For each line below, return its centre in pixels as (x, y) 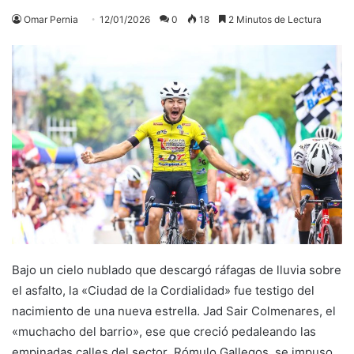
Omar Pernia (51, 19)
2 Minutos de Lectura (274, 19)
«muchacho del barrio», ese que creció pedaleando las (164, 331)
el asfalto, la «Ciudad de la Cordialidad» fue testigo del (163, 290)
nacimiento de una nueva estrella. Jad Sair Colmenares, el (174, 311)
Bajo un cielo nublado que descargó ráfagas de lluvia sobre (177, 269)
